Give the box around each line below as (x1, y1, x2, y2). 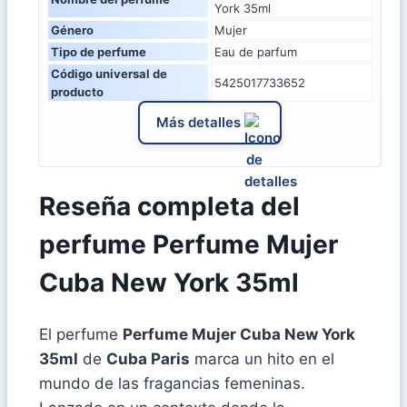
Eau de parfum (214, 44, 297, 59)
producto (51, 84, 104, 99)
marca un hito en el (190, 350, 334, 369)
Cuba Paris (106, 350, 190, 369)
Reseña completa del (39, 191, 300, 223)
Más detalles (156, 113, 241, 131)
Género (51, 22, 94, 37)
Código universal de (51, 65, 167, 81)
